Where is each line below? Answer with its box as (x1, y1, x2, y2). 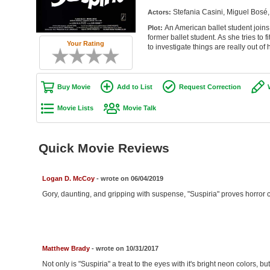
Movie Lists (57, 104, 93, 112)
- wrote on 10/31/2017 (89, 245, 159, 253)
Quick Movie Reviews (38, 141, 169, 155)
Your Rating (67, 39, 104, 47)
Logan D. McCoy (42, 175, 95, 183)
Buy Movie (57, 83, 90, 90)
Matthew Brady (42, 245, 90, 253)
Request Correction (178, 83, 241, 90)
